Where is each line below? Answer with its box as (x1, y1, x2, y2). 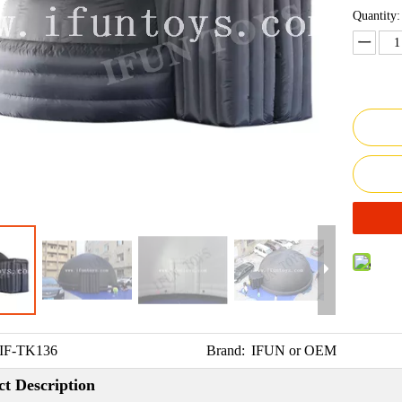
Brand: (205, 343, 245, 358)
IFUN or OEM (250, 343, 336, 358)
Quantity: (352, 9, 400, 22)
